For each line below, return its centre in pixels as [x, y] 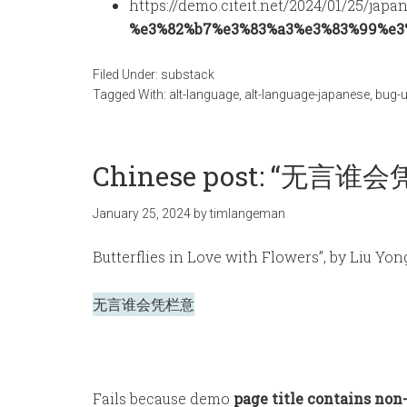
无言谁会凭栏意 [144, 304]
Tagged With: [131, 94]
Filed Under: [127, 74]
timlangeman [248, 213]
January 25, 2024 [142, 213]
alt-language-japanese [307, 94]
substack [188, 74]
